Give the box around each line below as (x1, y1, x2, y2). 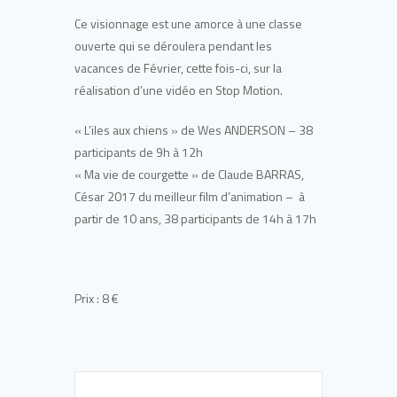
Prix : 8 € (74, 288, 119, 307)
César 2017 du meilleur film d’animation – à (74, 186, 305, 206)
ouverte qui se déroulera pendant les (74, 35, 272, 55)
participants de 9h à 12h (74, 142, 203, 161)
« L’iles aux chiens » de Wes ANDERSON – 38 (74, 120, 313, 139)
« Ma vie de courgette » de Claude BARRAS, (74, 164, 304, 183)
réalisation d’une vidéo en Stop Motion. (74, 80, 283, 99)
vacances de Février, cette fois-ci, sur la (74, 58, 282, 77)
